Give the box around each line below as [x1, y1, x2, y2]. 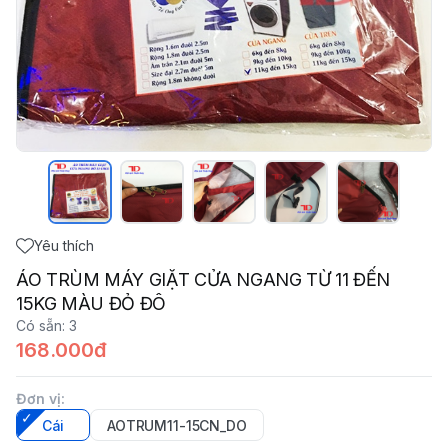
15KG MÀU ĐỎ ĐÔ [16, 293, 166, 314]
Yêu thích [34, 237, 94, 254]
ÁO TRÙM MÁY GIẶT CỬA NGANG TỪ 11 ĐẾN [16, 269, 391, 290]
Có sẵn [16, 317, 62, 334]
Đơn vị [16, 390, 61, 407]
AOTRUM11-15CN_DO [107, 417, 247, 434]
